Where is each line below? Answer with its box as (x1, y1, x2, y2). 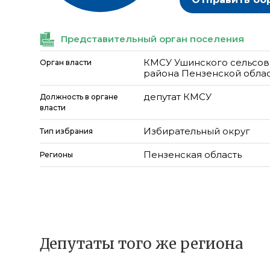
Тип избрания (40, 127, 93, 136)
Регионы (40, 150, 73, 159)
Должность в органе (40, 92, 118, 101)
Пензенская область (143, 149, 242, 160)
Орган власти (40, 58, 92, 67)
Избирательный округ (143, 125, 251, 137)
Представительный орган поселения (61, 33, 244, 45)
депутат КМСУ (143, 91, 212, 102)
